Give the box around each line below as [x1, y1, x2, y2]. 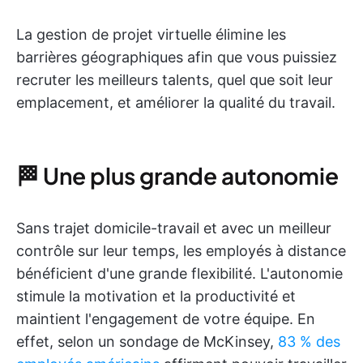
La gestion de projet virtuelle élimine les [16, 26, 286, 43]
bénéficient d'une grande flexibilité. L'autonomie [16, 265, 343, 282]
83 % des [278, 333, 340, 350]
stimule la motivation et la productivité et [16, 288, 296, 305]
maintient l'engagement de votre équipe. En [16, 310, 315, 327]
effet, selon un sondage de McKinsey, [16, 333, 278, 350]
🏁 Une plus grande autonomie [16, 161, 339, 190]
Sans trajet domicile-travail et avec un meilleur [16, 220, 331, 237]
